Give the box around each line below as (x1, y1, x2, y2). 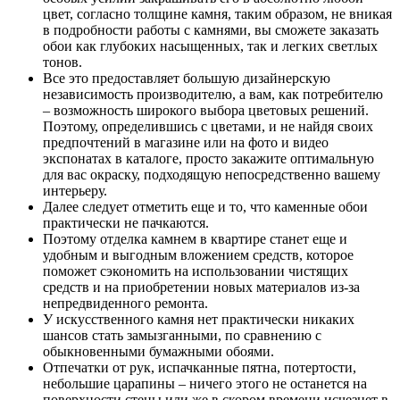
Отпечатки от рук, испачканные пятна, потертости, (43, 359, 356, 375)
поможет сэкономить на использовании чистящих (43, 262, 348, 279)
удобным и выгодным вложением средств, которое (43, 246, 354, 262)
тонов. (43, 54, 82, 70)
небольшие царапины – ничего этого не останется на (43, 375, 367, 391)
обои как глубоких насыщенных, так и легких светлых (43, 37, 378, 54)
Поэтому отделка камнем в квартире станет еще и (43, 230, 347, 246)
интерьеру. (43, 182, 107, 198)
